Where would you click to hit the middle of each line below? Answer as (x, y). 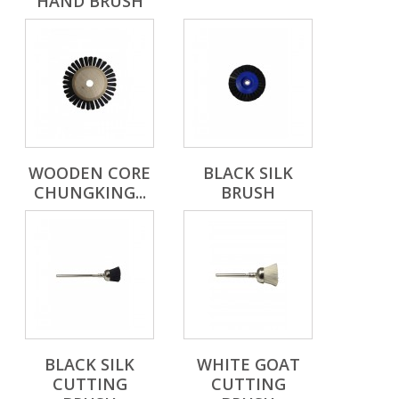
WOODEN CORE (90, 173)
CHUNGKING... (90, 193)
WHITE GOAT (248, 365)
